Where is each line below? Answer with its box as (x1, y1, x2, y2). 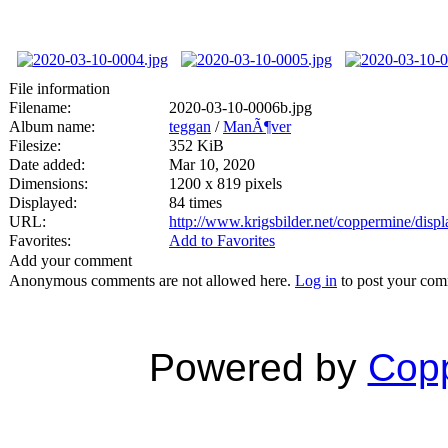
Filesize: (9, 136, 61, 154)
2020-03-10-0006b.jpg (169, 98, 312, 116)
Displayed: (9, 193, 77, 211)
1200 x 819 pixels (169, 174, 282, 192)
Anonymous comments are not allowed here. (9, 271, 295, 289)
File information (9, 79, 110, 97)
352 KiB (169, 136, 224, 154)
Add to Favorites (169, 231, 275, 249)
